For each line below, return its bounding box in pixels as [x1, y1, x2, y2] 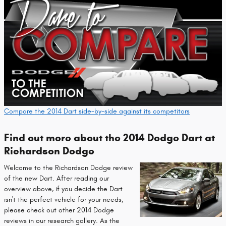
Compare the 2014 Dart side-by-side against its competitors [4, 106, 190, 116]
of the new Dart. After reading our [4, 174, 109, 183]
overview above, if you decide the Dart [4, 185, 123, 194]
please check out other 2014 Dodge [4, 206, 114, 215]
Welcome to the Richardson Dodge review [4, 163, 133, 173]
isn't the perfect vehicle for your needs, [4, 195, 123, 204]
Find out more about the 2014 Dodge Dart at [4, 131, 215, 144]
